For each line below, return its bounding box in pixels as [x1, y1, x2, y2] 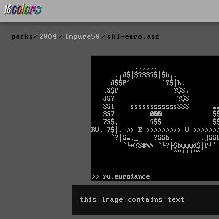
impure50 [65, 33, 100, 41]
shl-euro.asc [107, 33, 160, 41]
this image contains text [80, 196, 185, 204]
